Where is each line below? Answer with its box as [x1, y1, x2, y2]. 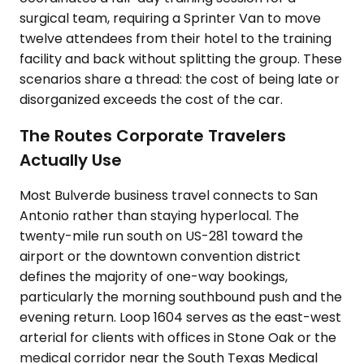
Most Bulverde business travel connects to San [19, 186, 318, 206]
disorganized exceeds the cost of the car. [19, 90, 283, 109]
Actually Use [19, 148, 122, 171]
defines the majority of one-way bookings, [19, 267, 288, 287]
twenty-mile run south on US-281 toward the [19, 227, 303, 246]
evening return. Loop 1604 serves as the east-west [19, 308, 341, 327]
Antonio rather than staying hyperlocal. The [19, 206, 299, 226]
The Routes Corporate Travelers [19, 123, 286, 147]
